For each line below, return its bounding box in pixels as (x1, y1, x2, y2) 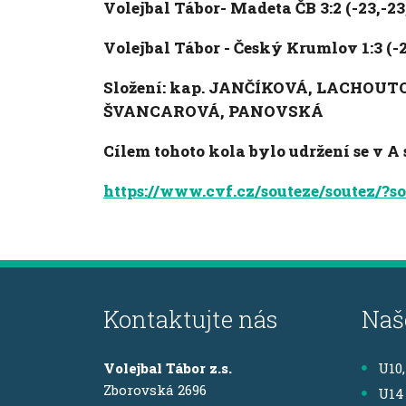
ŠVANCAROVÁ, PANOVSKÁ (103, 101, 327, 121)
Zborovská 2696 (103, 381, 207, 399)
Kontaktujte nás (103, 304, 278, 334)
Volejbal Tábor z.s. (103, 359, 232, 377)
